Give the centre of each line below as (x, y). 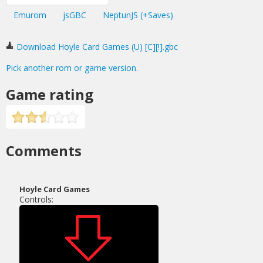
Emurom (30, 15)
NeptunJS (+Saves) (138, 15)
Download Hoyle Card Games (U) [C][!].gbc (96, 47)
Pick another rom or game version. (72, 68)
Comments (44, 151)
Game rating (50, 94)
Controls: (36, 199)
